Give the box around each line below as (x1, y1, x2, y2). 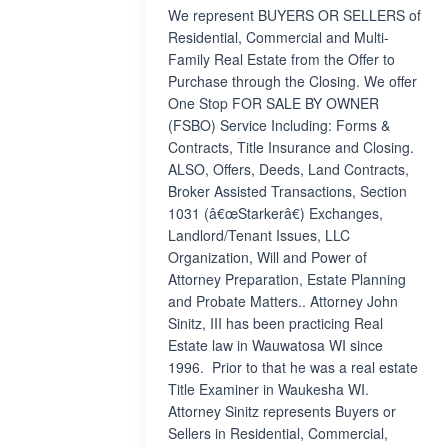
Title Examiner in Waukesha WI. (168, 379, 373, 399)
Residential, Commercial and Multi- (168, 27, 389, 47)
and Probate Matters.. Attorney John (168, 291, 398, 311)
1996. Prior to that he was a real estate (168, 357, 418, 377)
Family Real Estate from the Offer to (168, 49, 395, 69)
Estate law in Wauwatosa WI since (168, 335, 383, 355)
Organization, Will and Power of (168, 247, 367, 267)
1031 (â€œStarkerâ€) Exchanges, (168, 203, 383, 223)
